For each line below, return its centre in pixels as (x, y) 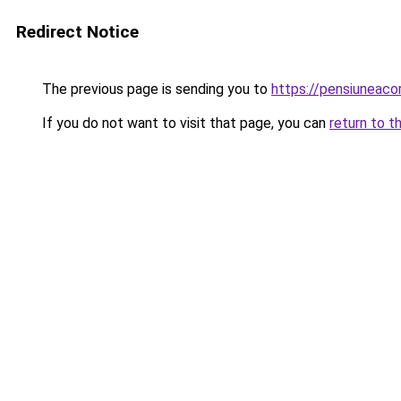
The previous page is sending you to (155, 89)
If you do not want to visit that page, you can (184, 123)
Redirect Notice (77, 32)
